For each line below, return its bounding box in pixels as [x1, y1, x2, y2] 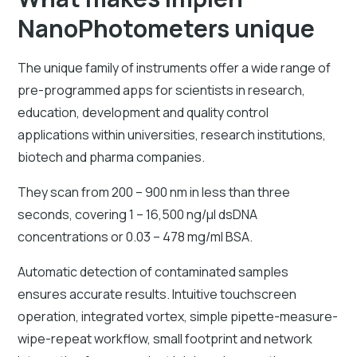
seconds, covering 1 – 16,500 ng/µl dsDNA [18, 205, 258, 223]
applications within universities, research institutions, [18, 125, 327, 143]
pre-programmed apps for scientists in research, [18, 80, 306, 99]
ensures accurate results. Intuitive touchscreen [18, 284, 297, 303]
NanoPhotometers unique [18, 11, 316, 45]
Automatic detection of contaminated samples [18, 262, 289, 280]
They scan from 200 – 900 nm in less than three [18, 182, 291, 201]
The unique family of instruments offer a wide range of [18, 58, 331, 76]
